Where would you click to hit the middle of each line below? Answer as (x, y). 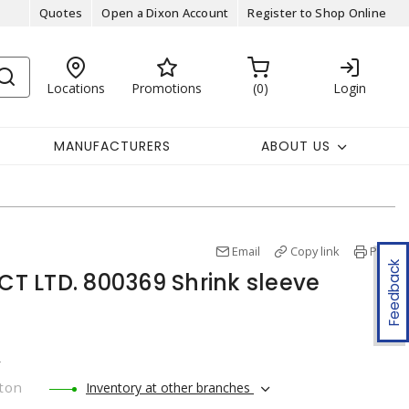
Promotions (167, 88)
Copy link (315, 251)
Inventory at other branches (170, 387)
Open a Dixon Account (165, 13)
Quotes (61, 13)
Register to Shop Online (317, 13)
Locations (75, 88)
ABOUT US (295, 146)
